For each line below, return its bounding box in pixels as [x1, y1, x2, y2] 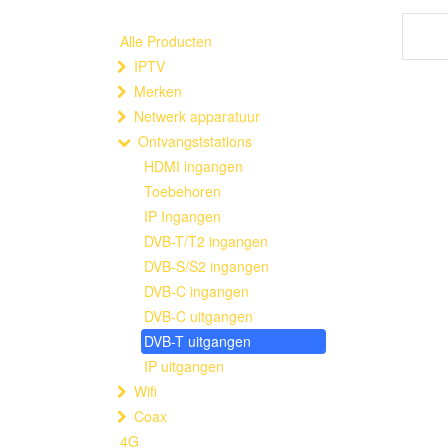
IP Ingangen [144, 206, 221, 226]
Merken [134, 81, 182, 101]
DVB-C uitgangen [144, 306, 253, 326]
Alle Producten [120, 31, 212, 51]
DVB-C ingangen [144, 281, 249, 301]
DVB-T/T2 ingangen [144, 231, 268, 251]
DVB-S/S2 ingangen [144, 256, 269, 276]
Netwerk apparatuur [134, 106, 260, 126]
